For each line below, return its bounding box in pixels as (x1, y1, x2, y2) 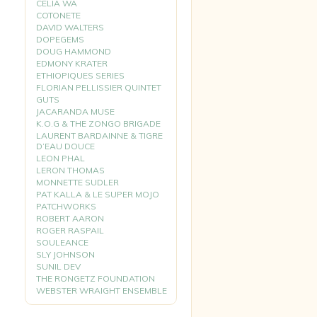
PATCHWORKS (36, 201, 96, 212)
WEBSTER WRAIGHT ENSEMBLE (36, 285, 167, 296)
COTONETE (36, 10, 81, 21)
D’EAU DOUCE (36, 141, 95, 151)
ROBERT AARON (36, 213, 104, 224)
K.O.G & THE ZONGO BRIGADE (36, 118, 161, 129)
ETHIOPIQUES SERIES (36, 70, 125, 81)
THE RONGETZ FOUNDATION (36, 273, 155, 284)
